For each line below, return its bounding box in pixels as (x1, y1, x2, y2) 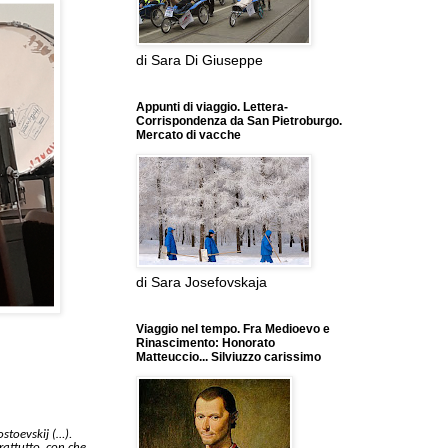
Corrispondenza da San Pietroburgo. (136, 114, 342, 129)
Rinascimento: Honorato (136, 336, 275, 351)
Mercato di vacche (136, 128, 241, 143)
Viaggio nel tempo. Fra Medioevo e (136, 322, 330, 337)
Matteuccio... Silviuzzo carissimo (136, 350, 321, 365)
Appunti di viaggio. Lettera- (136, 100, 288, 115)
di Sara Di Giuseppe (136, 52, 263, 69)
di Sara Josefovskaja (136, 274, 267, 291)
